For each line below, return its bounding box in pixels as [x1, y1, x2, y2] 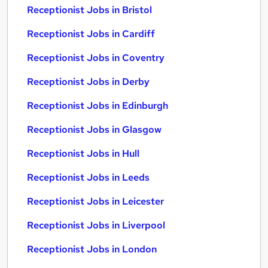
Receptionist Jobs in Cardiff [27, 28, 155, 40]
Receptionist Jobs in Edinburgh [27, 99, 168, 112]
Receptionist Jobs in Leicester [27, 195, 164, 208]
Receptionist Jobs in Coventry [27, 51, 165, 64]
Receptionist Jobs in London [27, 243, 157, 255]
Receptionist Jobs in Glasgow [27, 123, 162, 136]
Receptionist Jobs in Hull [27, 147, 139, 160]
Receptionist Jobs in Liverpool [27, 219, 165, 232]
